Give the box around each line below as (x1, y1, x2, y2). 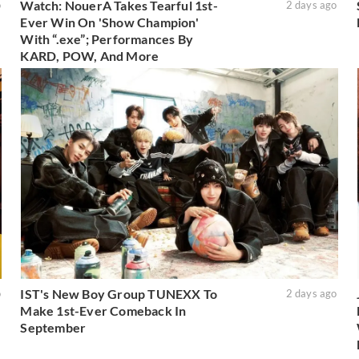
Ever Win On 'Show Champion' (20, 14, 199, 30)
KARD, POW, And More (20, 47, 159, 63)
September (20, 320, 87, 336)
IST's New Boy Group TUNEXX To (20, 286, 218, 302)
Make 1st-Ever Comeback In (20, 303, 187, 319)
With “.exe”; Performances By (20, 30, 193, 46)
